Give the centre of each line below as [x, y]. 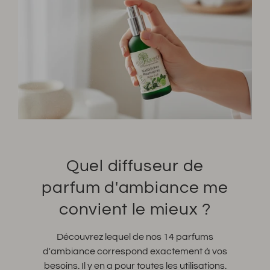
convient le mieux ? [135, 209]
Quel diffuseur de [135, 166]
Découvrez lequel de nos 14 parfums [135, 237]
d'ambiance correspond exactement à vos [135, 251]
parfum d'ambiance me [135, 187]
